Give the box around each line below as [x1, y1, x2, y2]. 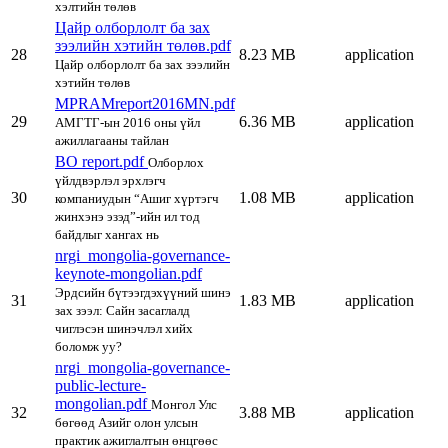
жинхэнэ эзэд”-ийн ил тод [55, 209, 200, 225]
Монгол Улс [151, 397, 217, 413]
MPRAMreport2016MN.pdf [55, 95, 235, 113]
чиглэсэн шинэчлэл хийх [55, 321, 193, 337]
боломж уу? [55, 339, 122, 355]
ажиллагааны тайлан [55, 133, 169, 149]
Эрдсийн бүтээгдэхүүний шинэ [55, 285, 231, 301]
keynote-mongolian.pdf [55, 265, 202, 283]
